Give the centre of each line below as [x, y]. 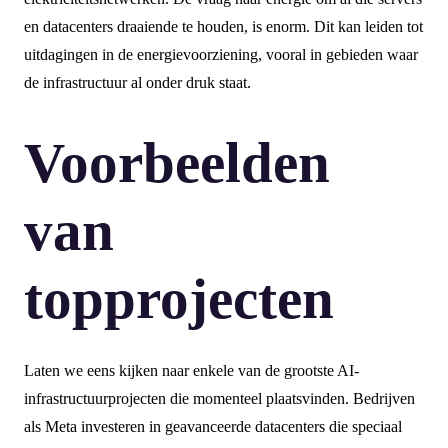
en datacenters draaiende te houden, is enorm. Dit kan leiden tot [223, 27]
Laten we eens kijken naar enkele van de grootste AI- [191, 371]
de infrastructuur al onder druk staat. [137, 83]
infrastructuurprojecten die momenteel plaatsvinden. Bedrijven [219, 399]
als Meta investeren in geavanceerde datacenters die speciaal [213, 427]
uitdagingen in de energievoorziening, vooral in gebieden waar [221, 55]
